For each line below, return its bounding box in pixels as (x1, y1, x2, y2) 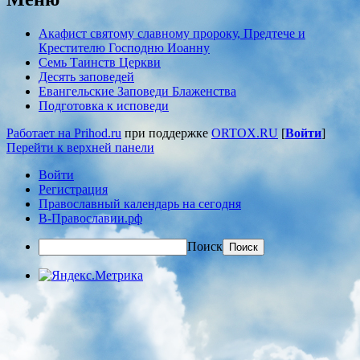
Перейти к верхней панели (6, 140, 154, 154)
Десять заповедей (39, 69, 134, 84)
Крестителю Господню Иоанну (39, 40, 210, 55)
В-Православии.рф (39, 211, 142, 225)
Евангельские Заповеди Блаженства (39, 84, 236, 98)
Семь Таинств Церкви (39, 55, 161, 69)
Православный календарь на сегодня (39, 196, 241, 211)
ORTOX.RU (211, 125, 278, 140)
